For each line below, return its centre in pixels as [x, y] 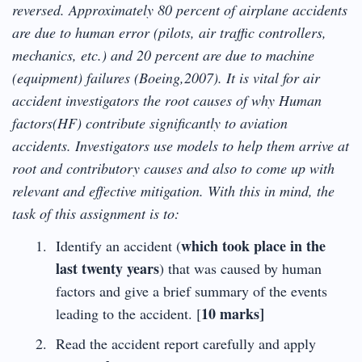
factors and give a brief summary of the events [191, 290]
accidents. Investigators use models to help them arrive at [181, 145]
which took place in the [253, 245]
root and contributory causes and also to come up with [173, 168]
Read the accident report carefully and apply [185, 343]
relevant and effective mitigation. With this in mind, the [173, 190]
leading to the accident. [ [128, 313]
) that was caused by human [240, 268]
